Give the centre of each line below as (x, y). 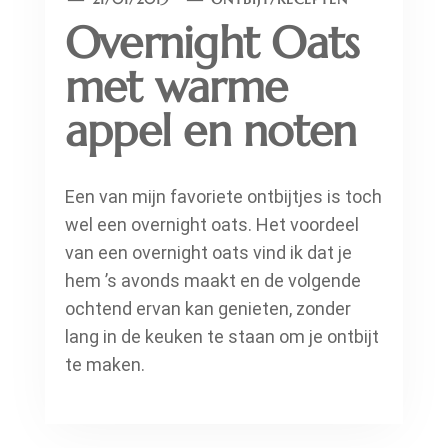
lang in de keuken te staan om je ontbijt (222, 337)
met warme (176, 87)
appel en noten (211, 131)
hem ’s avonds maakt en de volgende (213, 281)
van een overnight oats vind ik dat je (208, 253)
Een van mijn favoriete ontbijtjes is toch (223, 197)
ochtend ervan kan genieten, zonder (208, 309)
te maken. (105, 365)
